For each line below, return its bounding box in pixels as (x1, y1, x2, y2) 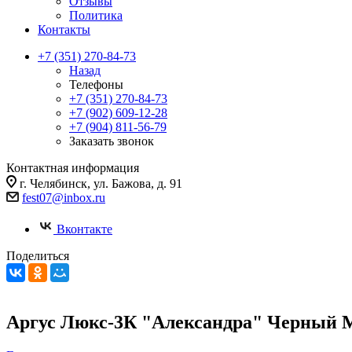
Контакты (38, 23, 90, 36)
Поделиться (6, 249, 69, 262)
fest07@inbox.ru (22, 191, 105, 204)
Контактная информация (6, 161, 139, 174)
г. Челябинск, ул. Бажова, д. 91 (20, 177, 182, 190)
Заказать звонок (69, 134, 154, 148)
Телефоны (69, 78, 123, 91)
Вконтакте (57, 222, 112, 236)
